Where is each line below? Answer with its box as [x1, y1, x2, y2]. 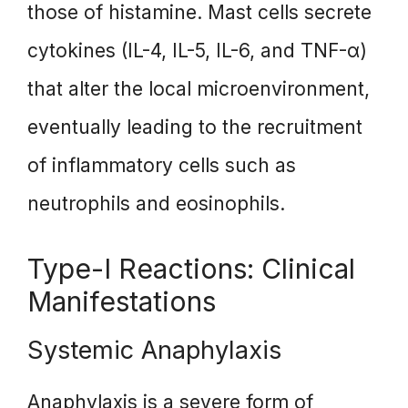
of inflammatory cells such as [27, 154, 296, 178]
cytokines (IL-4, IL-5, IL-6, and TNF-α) [27, 39, 367, 63]
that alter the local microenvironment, [27, 77, 370, 101]
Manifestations [27, 284, 216, 318]
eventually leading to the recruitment [27, 116, 362, 139]
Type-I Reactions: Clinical [27, 251, 355, 285]
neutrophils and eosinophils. [27, 192, 285, 216]
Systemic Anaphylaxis [27, 334, 281, 365]
